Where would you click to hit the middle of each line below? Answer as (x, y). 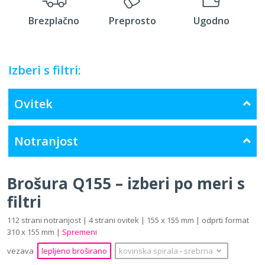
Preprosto (132, 20)
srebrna (198, 251)
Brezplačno (54, 20)
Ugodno (211, 20)
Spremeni (80, 232)
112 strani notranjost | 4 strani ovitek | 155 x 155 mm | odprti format (128, 220)
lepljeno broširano (74, 251)
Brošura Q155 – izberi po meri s (126, 183)
